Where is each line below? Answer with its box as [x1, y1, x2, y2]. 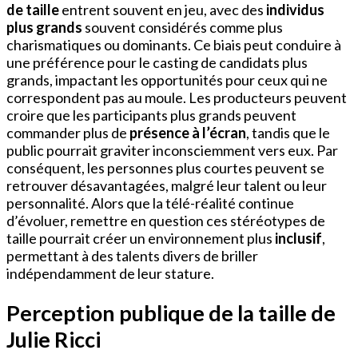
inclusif [275, 229, 322, 248]
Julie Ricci [6, 326, 101, 353]
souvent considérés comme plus [82, 18, 283, 37]
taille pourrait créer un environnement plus [6, 229, 275, 248]
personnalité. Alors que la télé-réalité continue [6, 194, 294, 213]
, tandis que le [246, 124, 330, 142]
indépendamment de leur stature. [6, 265, 214, 283]
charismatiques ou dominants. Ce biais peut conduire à [6, 36, 341, 54]
